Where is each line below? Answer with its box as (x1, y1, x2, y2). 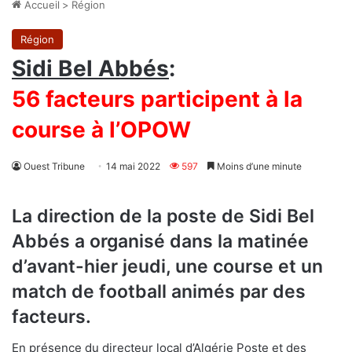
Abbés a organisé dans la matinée (12, 229, 309, 252)
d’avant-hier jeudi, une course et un (12, 255, 323, 277)
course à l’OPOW (12, 115, 191, 143)
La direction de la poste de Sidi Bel (12, 204, 314, 227)
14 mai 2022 (106, 159, 160, 172)
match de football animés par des (12, 280, 306, 302)
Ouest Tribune (24, 159, 85, 172)
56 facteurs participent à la (12, 85, 302, 112)
